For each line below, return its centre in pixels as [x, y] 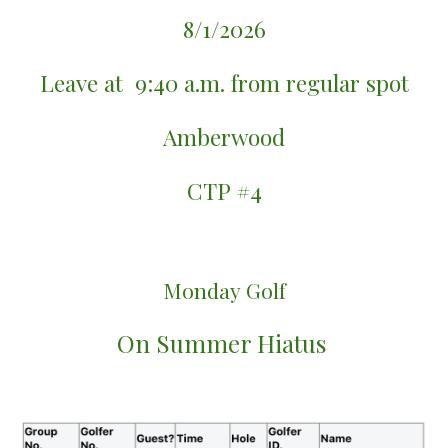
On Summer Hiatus [224, 343]
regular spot [347, 82]
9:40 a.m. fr [188, 82]
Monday [201, 290]
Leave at [84, 82]
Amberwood [224, 136]
